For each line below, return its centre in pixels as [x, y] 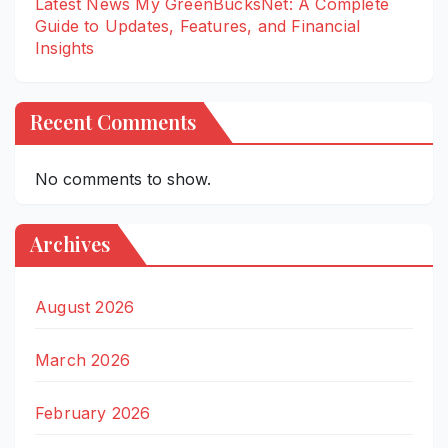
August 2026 [85, 306]
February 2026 [93, 412]
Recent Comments [113, 121]
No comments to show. [123, 178]
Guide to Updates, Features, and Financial [198, 25]
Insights [65, 47]
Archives [70, 243]
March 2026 [82, 359]
